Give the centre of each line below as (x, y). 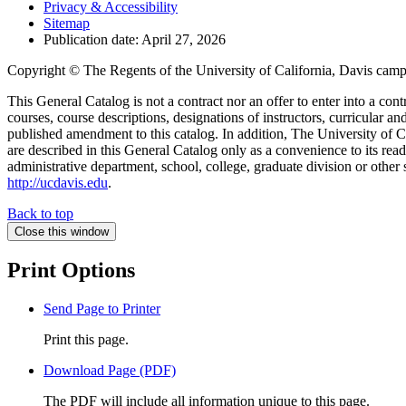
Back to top (40, 213)
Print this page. (86, 340)
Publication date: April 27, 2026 (135, 39)
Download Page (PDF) (110, 371)
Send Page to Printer (102, 309)
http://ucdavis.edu (58, 182)
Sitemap (67, 23)
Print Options (71, 271)
